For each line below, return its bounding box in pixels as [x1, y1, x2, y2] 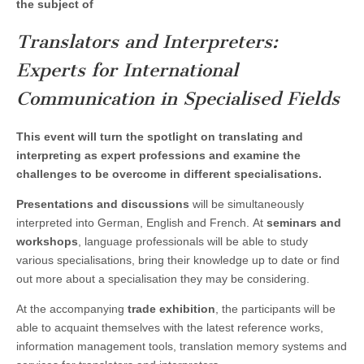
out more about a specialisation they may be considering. [16, 271, 310, 285]
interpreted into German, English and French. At [16, 215, 266, 229]
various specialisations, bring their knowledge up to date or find [16, 253, 340, 266]
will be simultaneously [193, 197, 304, 210]
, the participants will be [215, 301, 336, 315]
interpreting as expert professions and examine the [16, 148, 301, 162]
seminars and [266, 215, 341, 229]
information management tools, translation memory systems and [16, 339, 347, 353]
